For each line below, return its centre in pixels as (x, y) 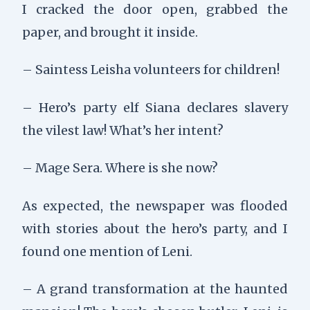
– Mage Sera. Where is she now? (120, 168)
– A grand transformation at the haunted (155, 289)
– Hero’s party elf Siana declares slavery (155, 107)
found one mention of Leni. (107, 251)
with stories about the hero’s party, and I (155, 228)
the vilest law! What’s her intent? (122, 130)
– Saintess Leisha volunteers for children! (151, 70)
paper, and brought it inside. (110, 32)
